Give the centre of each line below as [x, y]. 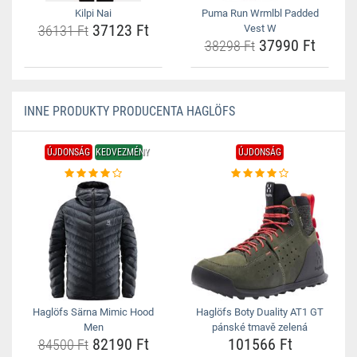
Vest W [260, 28]
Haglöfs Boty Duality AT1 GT [260, 312]
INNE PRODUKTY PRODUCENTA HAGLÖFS [129, 111]
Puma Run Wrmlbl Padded [260, 13]
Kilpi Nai [93, 13]
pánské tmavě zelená [260, 327]
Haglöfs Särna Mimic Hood [93, 312]
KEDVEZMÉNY [122, 152]
